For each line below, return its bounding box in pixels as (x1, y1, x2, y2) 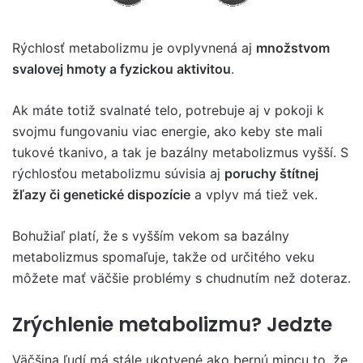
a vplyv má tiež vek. (190, 186, 318, 203)
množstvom (256, 39, 330, 56)
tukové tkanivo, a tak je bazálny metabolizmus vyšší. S (12, 143, 348, 160)
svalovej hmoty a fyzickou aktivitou (12, 60, 231, 77)
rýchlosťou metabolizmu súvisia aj (12, 164, 224, 181)
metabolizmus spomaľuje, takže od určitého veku (12, 248, 314, 265)
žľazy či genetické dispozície (12, 186, 190, 203)
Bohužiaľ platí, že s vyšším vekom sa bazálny (12, 227, 289, 244)
